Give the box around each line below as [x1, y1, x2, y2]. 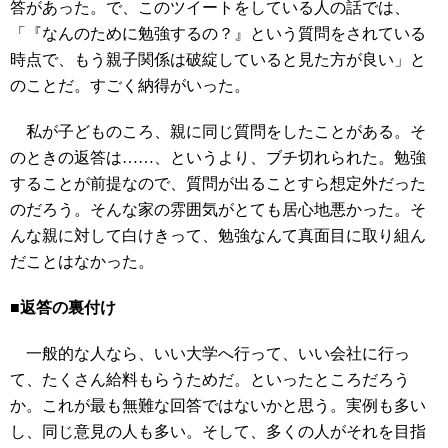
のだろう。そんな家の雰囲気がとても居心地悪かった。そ [10, 201, 426, 218]
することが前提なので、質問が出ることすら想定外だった [10, 175, 426, 192]
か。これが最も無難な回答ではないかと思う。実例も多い [10, 397, 426, 414]
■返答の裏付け [10, 299, 116, 316]
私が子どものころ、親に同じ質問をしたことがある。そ [10, 123, 426, 140]
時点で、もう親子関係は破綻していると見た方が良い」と [10, 51, 426, 68]
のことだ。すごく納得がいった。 [10, 77, 250, 94]
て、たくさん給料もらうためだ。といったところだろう [10, 371, 410, 388]
